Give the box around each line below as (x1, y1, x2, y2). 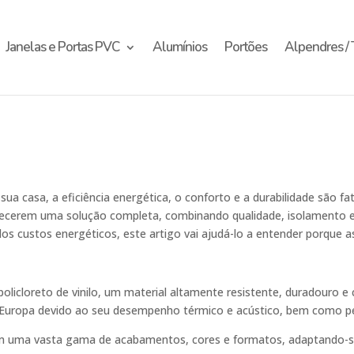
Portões (224, 38, 267, 56)
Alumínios (152, 38, 207, 56)
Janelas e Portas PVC (5, 38, 119, 56)
